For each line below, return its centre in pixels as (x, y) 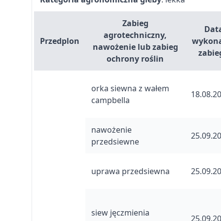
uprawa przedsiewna (130, 171)
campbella (110, 100)
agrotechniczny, (135, 35)
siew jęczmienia (120, 213)
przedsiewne (115, 142)
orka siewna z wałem (130, 88)
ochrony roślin (135, 59)
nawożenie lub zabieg (135, 47)
